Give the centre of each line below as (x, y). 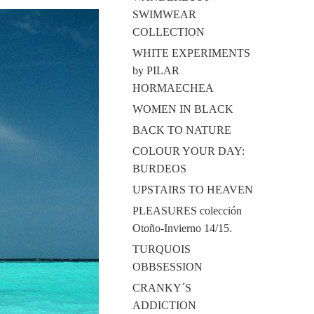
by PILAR (156, 70)
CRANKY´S (162, 288)
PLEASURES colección (187, 211)
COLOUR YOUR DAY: (188, 151)
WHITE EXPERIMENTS (191, 53)
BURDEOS (159, 169)
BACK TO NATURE (182, 130)
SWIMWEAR (164, 14)
